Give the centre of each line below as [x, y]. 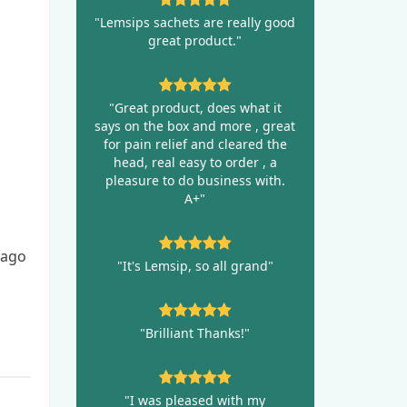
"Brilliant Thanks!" [195, 333]
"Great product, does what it [195, 107]
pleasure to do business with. [195, 180]
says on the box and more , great [195, 125]
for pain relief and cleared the [195, 144]
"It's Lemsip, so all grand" [195, 265]
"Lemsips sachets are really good [195, 22]
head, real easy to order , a [195, 162]
